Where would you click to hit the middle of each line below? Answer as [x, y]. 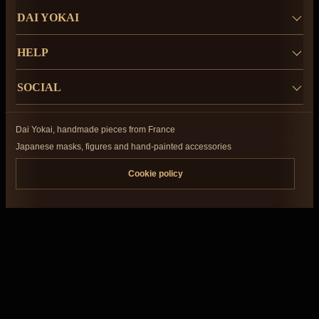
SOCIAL [39, 87]
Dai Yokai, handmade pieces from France [95, 130]
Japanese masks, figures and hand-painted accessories [124, 147]
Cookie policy [155, 174]
